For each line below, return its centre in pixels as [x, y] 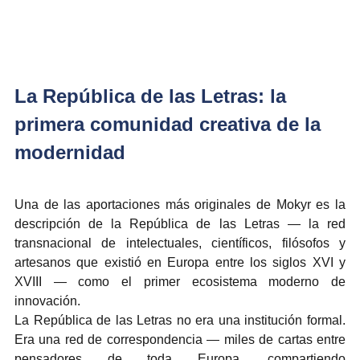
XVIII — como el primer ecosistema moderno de [180, 281]
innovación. [47, 301]
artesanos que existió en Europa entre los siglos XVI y [180, 262]
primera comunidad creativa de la [170, 124]
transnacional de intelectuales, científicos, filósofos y [180, 243]
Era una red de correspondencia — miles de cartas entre [180, 339]
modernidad [70, 152]
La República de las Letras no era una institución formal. [180, 320]
